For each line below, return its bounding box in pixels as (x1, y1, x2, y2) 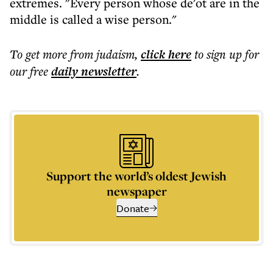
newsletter (78, 63, 136, 80)
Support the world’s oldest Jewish (46, 168, 227, 184)
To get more (10, 46, 70, 62)
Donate (116, 200, 149, 216)
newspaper (106, 183, 167, 199)
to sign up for (194, 46, 259, 62)
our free (10, 63, 48, 79)
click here (141, 46, 191, 63)
